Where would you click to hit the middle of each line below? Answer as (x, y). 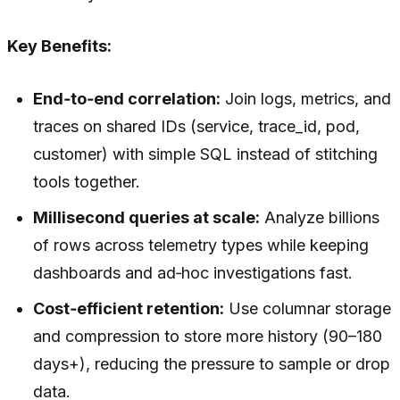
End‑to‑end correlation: (127, 99)
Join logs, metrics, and (306, 99)
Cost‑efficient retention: (129, 309)
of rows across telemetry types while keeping (201, 246)
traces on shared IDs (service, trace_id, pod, (197, 127)
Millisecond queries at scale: (147, 218)
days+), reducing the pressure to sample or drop (212, 364)
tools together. (87, 182)
